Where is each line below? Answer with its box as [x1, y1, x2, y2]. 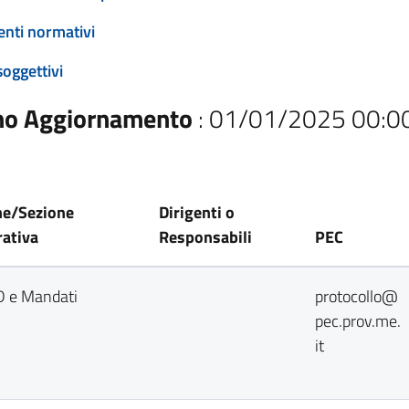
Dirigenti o [159, 200, 235, 225]
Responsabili [159, 225, 252, 249]
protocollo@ [315, 284, 398, 309]
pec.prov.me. [315, 309, 401, 333]
